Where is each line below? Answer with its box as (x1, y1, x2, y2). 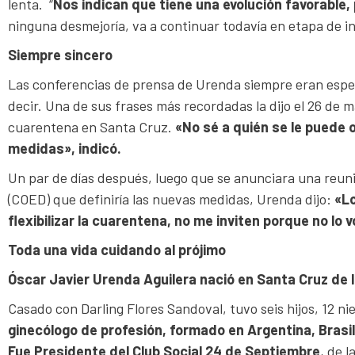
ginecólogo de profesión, (8, 320, 166, 338)
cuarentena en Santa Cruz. (8, 117, 175, 136)
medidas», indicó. (8, 139, 121, 157)
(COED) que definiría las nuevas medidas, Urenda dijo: (8, 189, 334, 208)
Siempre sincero (8, 45, 113, 63)
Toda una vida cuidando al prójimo (8, 240, 226, 258)
